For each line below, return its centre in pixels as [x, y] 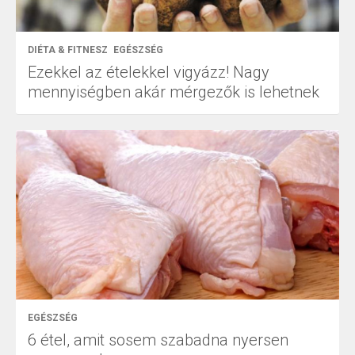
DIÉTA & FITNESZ [68, 50]
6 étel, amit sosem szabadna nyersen [158, 340]
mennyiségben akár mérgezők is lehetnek [174, 92]
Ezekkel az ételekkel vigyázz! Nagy [149, 72]
